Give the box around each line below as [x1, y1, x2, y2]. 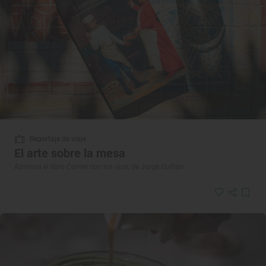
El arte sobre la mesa [14, 146, 125, 161]
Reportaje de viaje [30, 135, 86, 144]
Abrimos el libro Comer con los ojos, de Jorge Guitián [14, 163, 184, 172]
